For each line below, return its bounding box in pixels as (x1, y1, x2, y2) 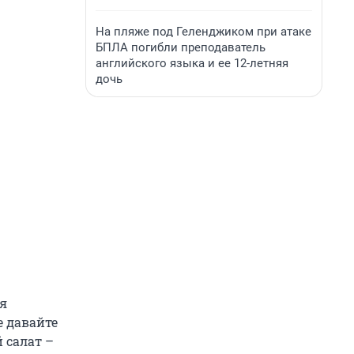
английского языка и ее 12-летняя (96, 56, 288, 70)
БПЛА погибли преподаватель (96, 40, 265, 55)
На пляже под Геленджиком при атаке (96, 24, 311, 39)
